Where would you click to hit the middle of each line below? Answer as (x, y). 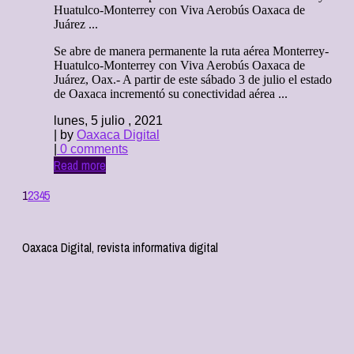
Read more (80, 166)
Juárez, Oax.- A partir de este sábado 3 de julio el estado (193, 80)
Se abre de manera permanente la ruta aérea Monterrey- (191, 51)
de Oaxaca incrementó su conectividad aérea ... (171, 94)
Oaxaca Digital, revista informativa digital (120, 248)
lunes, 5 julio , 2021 (108, 121)
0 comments (92, 149)
